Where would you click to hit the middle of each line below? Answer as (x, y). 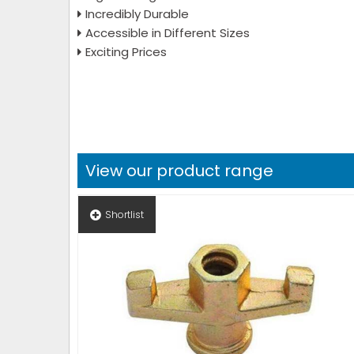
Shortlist (124, 215)
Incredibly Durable (139, 14)
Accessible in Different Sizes (169, 33)
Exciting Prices (126, 52)
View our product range (179, 171)
